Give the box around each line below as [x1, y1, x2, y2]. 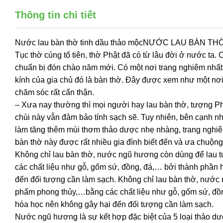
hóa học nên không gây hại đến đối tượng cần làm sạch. [15, 200, 214, 209]
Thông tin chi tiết [15, 9, 96, 20]
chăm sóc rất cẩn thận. [15, 88, 94, 97]
